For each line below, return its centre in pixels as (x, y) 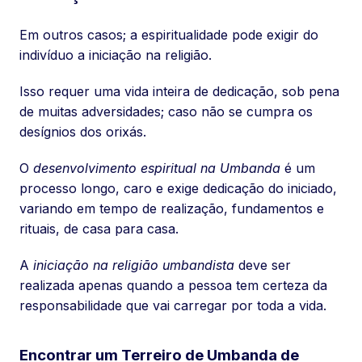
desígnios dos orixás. (83, 131)
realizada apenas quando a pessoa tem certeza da (173, 285)
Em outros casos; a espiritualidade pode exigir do (169, 34)
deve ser (263, 265)
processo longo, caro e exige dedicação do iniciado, (178, 188)
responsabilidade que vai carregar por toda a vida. (173, 305)
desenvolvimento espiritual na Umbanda (157, 168)
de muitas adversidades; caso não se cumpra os (166, 111)
